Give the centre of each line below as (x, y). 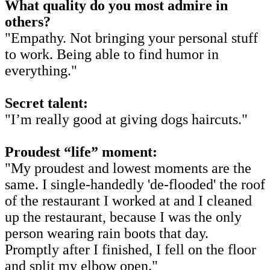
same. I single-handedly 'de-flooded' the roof (135, 184)
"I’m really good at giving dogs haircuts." (126, 119)
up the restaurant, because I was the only (123, 217)
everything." (41, 70)
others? (31, 21)
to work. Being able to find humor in (112, 54)
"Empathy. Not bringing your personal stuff (131, 38)
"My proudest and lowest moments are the (128, 168)
